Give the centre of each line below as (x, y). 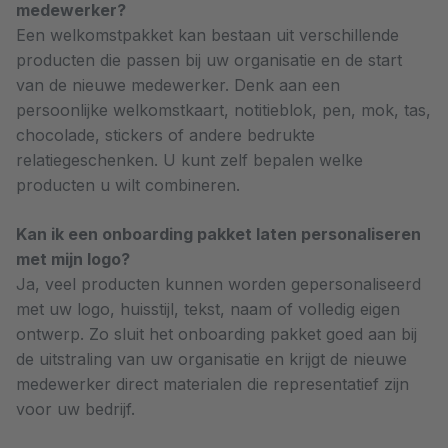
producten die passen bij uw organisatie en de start (209, 60)
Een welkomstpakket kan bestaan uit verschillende (207, 35)
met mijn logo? (73, 259)
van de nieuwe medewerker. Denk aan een (178, 85)
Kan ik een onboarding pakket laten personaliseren (218, 234)
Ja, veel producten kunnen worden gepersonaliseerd (218, 284)
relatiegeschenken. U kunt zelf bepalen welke (189, 160)
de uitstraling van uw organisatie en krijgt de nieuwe (211, 359)
